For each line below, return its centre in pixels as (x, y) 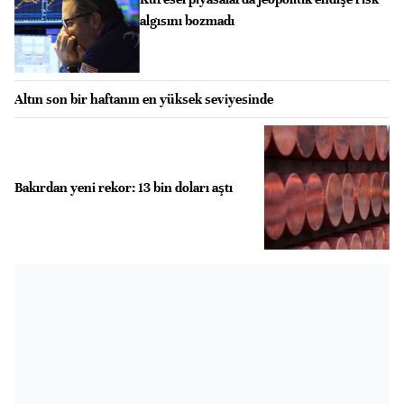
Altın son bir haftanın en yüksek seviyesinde (144, 99)
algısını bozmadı (187, 21)
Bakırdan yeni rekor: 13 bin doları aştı (124, 187)
